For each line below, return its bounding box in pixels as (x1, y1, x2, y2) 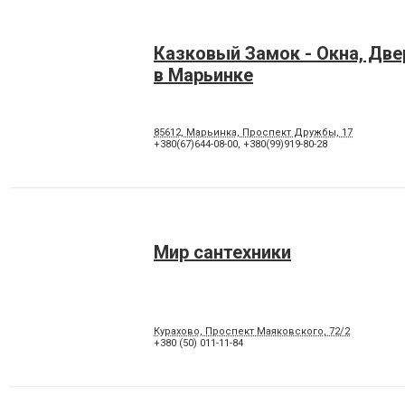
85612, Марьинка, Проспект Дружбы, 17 (154, 127, 353, 139)
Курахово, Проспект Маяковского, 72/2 (154, 325, 350, 338)
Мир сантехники (154, 241, 291, 264)
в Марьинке (154, 64, 253, 87)
